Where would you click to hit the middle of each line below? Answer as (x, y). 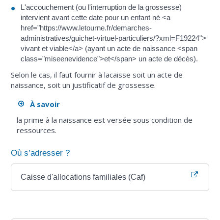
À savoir (42, 104)
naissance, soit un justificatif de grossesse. (83, 85)
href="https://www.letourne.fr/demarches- (86, 28)
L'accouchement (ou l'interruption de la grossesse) (101, 7)
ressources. (36, 130)
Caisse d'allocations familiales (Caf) (83, 177)
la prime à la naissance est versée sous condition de (104, 120)
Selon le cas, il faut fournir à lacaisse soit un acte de (97, 74)
